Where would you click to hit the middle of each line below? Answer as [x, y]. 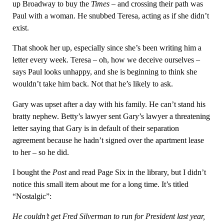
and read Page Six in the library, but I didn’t [136, 172]
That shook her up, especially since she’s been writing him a [107, 48]
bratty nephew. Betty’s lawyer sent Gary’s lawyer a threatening [111, 116]
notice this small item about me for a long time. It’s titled [100, 184]
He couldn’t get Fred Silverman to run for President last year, [108, 216]
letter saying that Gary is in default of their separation [95, 128]
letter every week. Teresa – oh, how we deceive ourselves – [106, 60]
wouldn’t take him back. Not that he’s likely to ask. [92, 84]
